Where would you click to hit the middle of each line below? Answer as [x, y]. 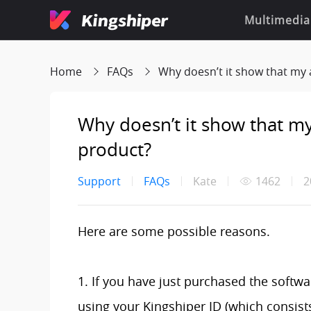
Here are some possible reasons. [174, 231]
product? [115, 150]
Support [99, 181]
